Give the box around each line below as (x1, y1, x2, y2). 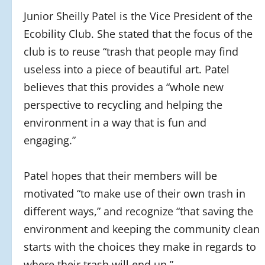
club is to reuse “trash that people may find (24, 44, 238, 59)
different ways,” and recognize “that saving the (24, 204, 253, 219)
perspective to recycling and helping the (24, 98, 222, 112)
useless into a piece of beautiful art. (24, 62, 202, 77)
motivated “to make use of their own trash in (24, 186, 245, 201)
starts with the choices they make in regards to (24, 240, 256, 254)
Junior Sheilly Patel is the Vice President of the (24, 9, 253, 24)
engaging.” (24, 133, 79, 148)
